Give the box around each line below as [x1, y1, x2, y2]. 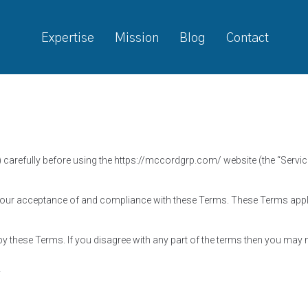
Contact [226, 32, 269, 45]
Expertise [41, 32, 95, 45]
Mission [115, 32, 159, 45]
